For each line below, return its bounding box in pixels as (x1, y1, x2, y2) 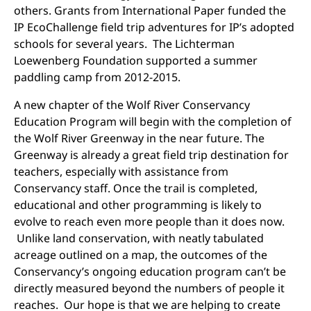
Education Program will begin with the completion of (14, 114, 292, 129)
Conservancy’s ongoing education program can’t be (14, 264, 286, 279)
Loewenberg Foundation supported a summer (14, 53, 258, 68)
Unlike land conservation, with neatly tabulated (14, 230, 264, 246)
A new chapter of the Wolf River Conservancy (14, 97, 250, 112)
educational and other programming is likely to (14, 197, 262, 212)
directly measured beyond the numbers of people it (14, 280, 285, 296)
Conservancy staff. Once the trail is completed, (14, 180, 258, 196)
